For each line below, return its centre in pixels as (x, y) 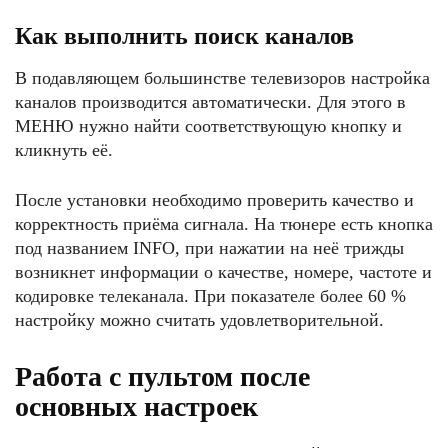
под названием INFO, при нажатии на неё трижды (209, 248)
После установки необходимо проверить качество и (214, 200)
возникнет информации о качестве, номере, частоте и (223, 272)
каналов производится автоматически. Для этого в (210, 102)
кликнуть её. (64, 150)
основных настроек (136, 406)
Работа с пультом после (162, 376)
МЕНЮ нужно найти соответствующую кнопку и (208, 126)
